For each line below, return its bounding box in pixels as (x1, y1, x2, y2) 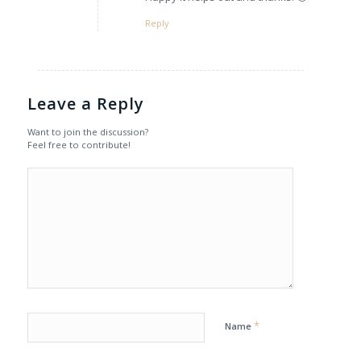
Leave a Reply (27, 93, 144, 115)
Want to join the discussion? (27, 126, 148, 139)
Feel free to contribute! (27, 139, 131, 151)
